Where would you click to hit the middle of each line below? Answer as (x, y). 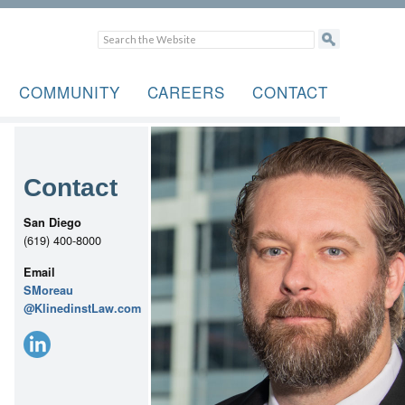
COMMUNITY (70, 92)
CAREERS (186, 92)
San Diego (52, 222)
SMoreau (48, 290)
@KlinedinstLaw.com (82, 308)
